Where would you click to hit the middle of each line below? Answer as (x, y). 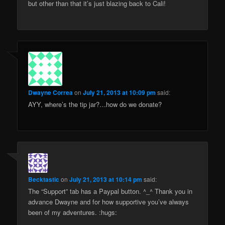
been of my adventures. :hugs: (73, 212)
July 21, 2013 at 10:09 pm (120, 93)
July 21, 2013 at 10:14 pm (106, 179)
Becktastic (44, 179)
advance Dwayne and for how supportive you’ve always (109, 201)
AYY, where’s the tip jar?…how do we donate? (95, 104)
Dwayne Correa (51, 93)
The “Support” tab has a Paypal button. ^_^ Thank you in (110, 191)
